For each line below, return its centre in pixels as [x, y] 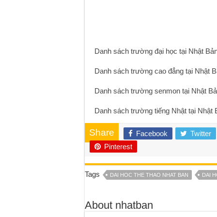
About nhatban [119, 205]
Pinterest [118, 146]
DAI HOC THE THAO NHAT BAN [149, 175]
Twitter [201, 133]
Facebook [152, 133]
